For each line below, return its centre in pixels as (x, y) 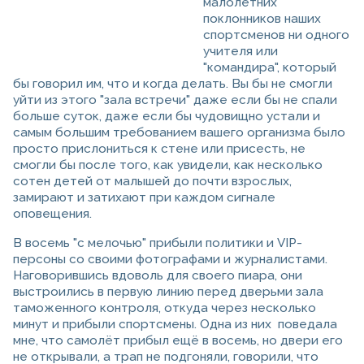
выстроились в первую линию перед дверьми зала (168, 292)
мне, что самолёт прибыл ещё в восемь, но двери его (178, 341)
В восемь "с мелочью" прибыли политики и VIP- (158, 243)
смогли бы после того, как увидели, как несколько (168, 165)
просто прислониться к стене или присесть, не (159, 149)
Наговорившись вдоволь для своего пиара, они (158, 276)
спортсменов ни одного (276, 35)
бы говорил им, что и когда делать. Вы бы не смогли (173, 84)
